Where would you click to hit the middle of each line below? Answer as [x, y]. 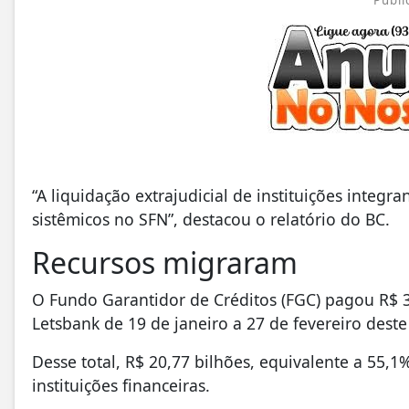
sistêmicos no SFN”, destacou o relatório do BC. [211, 219]
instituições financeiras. [121, 385]
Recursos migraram [165, 262]
